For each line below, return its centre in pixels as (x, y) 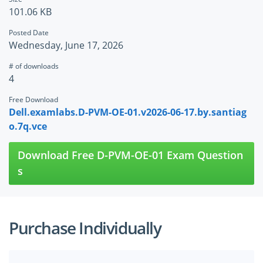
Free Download (33, 100)
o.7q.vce (28, 127)
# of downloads (34, 66)
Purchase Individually (85, 228)
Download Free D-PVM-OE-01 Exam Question (130, 155)
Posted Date (29, 33)
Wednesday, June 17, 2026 (66, 45)
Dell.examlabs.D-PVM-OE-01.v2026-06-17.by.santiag (128, 112)
